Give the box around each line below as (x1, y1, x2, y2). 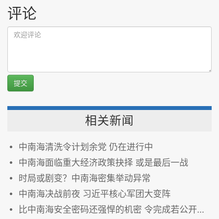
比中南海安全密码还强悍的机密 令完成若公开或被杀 (19, 204, 197, 215)
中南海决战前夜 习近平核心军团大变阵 (19, 188, 171, 199)
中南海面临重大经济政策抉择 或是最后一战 (19, 157, 188, 168)
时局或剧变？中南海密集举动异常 (19, 173, 151, 183)
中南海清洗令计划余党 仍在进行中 (19, 141, 153, 152)
